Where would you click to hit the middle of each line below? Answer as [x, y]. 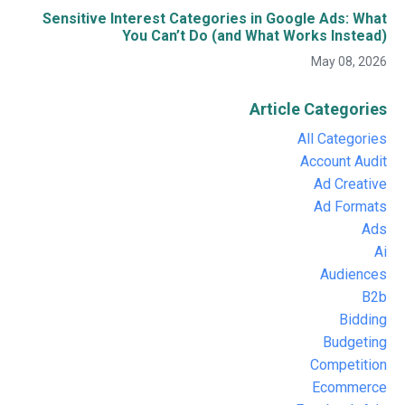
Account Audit [344, 161]
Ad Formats [350, 206]
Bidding [363, 319]
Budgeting [355, 342]
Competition [348, 364]
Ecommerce [349, 387]
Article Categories [318, 108]
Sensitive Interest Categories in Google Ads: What [215, 18]
